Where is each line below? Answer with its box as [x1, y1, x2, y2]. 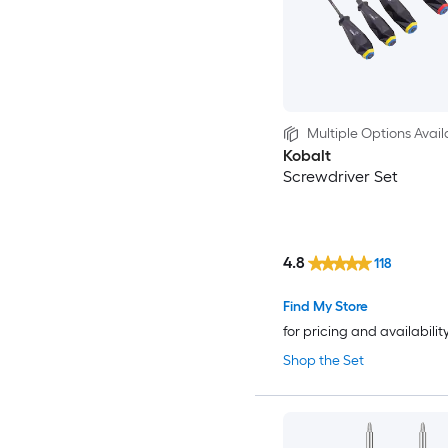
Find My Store [282, 297, 368, 315]
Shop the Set [282, 351, 364, 369]
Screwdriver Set [282, 167, 398, 187]
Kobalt [282, 146, 331, 166]
